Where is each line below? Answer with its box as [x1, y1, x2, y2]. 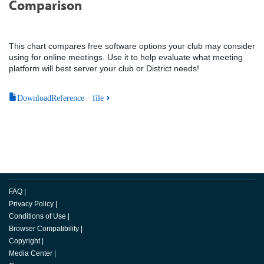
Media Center [9, 249, 52, 258]
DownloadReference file [17, 92, 104, 101]
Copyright [9, 237, 40, 245]
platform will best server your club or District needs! [9, 64, 199, 73]
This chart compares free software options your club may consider [9, 41, 255, 51]
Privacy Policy [9, 200, 54, 208]
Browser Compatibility [9, 225, 79, 233]
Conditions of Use [9, 212, 66, 220]
